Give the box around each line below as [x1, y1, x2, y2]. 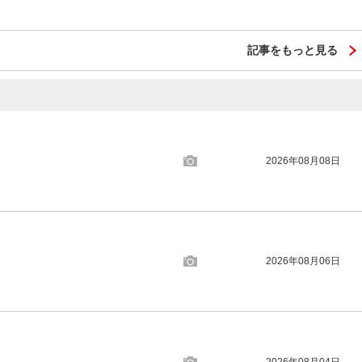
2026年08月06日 [266, 255, 341, 267]
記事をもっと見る [247, 44, 338, 57]
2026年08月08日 [266, 154, 341, 166]
